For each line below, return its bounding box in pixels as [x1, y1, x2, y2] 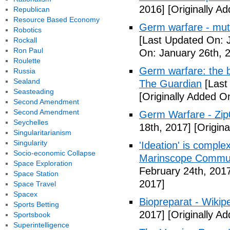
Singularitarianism [13, 128, 71, 137]
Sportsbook [13, 210, 50, 219]
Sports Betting [13, 200, 59, 208]
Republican [13, 5, 50, 13]
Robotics [13, 26, 42, 34]
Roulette [13, 56, 41, 65]
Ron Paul [13, 46, 43, 54]
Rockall [13, 36, 37, 44]
